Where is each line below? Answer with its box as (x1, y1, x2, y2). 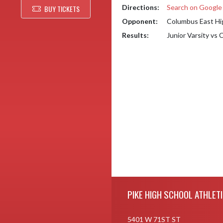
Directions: (122, 3, 159, 11)
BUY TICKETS (44, 3, 80, 14)
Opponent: (122, 17, 158, 25)
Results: (122, 31, 149, 39)
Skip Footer (111, 177, 146, 186)
